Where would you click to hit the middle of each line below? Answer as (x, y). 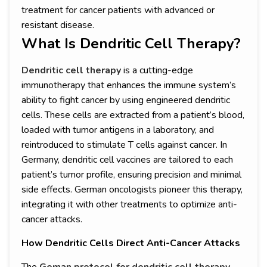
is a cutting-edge (157, 71)
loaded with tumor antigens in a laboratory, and (118, 130)
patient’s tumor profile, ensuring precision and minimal (131, 175)
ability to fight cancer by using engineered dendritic (126, 100)
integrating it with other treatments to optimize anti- (129, 205)
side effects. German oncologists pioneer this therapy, (132, 190)
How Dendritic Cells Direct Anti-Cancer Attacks (131, 243)
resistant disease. (58, 25)
